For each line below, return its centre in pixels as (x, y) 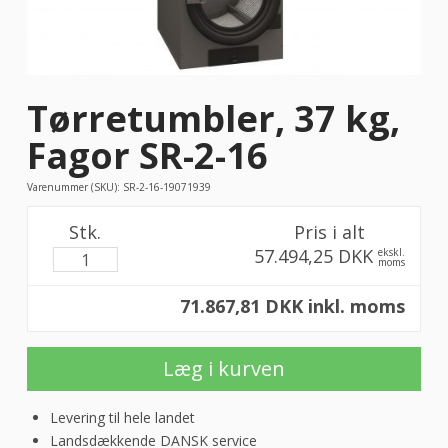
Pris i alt (330, 232)
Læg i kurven (223, 369)
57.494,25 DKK (314, 256)
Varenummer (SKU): (74, 187)
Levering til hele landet (123, 418)
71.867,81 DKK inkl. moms (293, 306)
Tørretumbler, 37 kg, (213, 119)
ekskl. (392, 252)
